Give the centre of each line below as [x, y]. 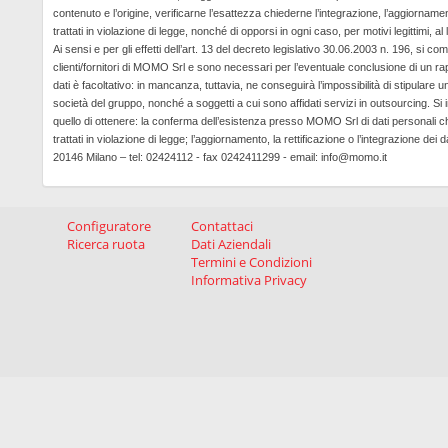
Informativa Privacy [249, 280]
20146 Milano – [91, 157]
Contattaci [222, 226]
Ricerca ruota [106, 244]
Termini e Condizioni [251, 262]
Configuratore [109, 226]
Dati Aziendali [231, 244]
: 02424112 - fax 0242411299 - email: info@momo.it [263, 157]
